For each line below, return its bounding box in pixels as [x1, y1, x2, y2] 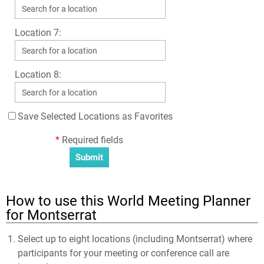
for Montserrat [6, 207, 97, 223]
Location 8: [15, 69, 61, 80]
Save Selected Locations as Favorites [18, 111, 173, 122]
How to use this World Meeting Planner [6, 193, 250, 209]
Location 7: [15, 27, 61, 38]
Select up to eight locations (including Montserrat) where [18, 233, 252, 245]
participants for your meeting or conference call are [18, 247, 229, 259]
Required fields [60, 134, 123, 146]
